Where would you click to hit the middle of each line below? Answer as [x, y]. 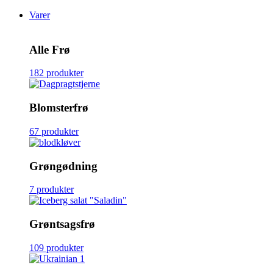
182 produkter [56, 73]
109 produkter [56, 247]
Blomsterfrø [59, 108]
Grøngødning [63, 166]
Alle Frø [50, 49]
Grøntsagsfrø [62, 224]
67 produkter [54, 131]
